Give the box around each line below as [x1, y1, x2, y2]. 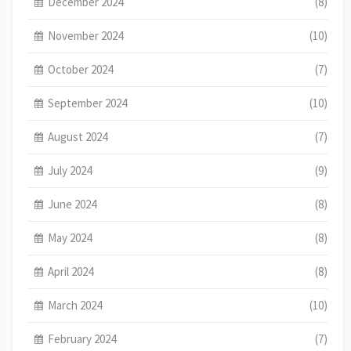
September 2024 [48, 95, 128, 110]
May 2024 [48, 230, 92, 245]
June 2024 [48, 196, 97, 212]
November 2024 [48, 27, 124, 43]
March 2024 [48, 297, 103, 313]
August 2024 [48, 128, 108, 144]
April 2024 [48, 263, 94, 279]
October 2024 [48, 61, 114, 77]
